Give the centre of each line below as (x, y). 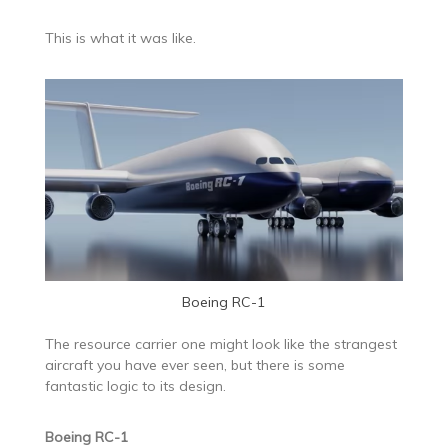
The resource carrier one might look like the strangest (220, 343)
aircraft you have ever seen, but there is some (194, 364)
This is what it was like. (120, 38)
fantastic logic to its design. (135, 385)
